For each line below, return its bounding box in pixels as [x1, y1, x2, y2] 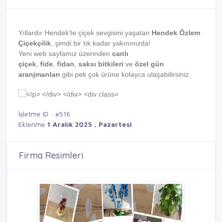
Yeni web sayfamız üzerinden [18, 50, 112, 58]
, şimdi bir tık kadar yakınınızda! [51, 39, 151, 48]
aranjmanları [18, 70, 60, 79]
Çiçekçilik [18, 39, 51, 48]
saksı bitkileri [78, 60, 123, 68]
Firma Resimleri [19, 150, 83, 162]
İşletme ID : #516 [18, 110, 70, 118]
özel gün [135, 60, 164, 68]
